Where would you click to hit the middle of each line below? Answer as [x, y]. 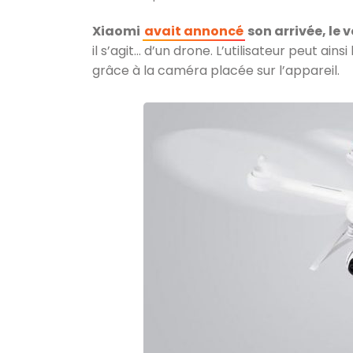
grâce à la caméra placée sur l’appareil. [216, 71]
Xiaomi [117, 31]
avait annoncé [194, 31]
